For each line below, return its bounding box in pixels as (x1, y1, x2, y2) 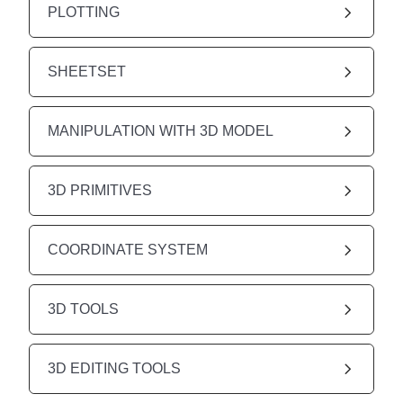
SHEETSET (48, 63, 126, 79)
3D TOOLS (48, 300, 119, 317)
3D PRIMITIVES (48, 182, 152, 198)
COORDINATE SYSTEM (48, 241, 208, 257)
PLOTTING (48, 4, 120, 20)
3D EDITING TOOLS (48, 360, 181, 376)
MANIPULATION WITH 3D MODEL (48, 122, 273, 139)
